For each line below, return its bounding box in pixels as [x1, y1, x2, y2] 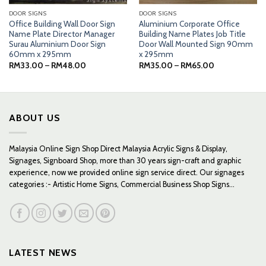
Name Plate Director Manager [8, 29, 115, 39]
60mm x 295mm [8, 49, 71, 59]
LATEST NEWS [9, 246, 77, 258]
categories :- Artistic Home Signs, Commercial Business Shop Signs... [9, 179, 235, 189]
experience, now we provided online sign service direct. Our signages [9, 167, 244, 177]
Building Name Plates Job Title [138, 29, 246, 39]
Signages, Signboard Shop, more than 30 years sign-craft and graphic [9, 156, 241, 165]
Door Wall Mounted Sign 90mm [138, 39, 253, 49]
